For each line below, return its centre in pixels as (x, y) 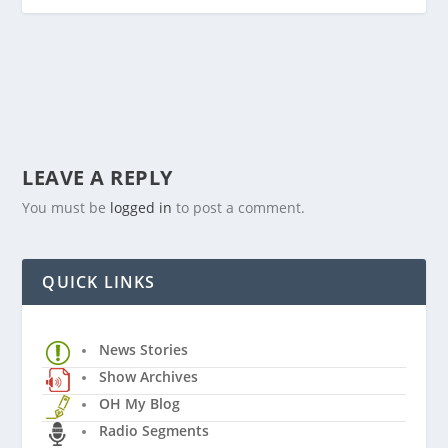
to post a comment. (239, 207)
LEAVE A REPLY (97, 177)
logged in (141, 207)
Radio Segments (154, 430)
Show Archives (149, 376)
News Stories (144, 349)
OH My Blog (140, 403)
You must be (66, 207)
